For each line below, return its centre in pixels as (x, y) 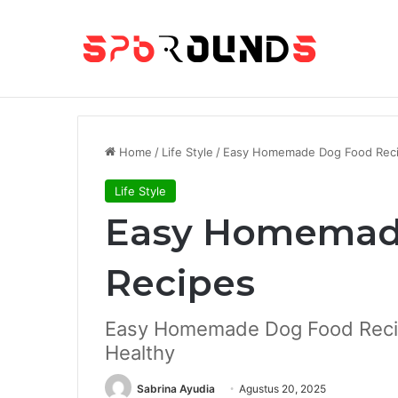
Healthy (140, 353)
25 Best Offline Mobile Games (263, 70)
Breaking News (124, 70)
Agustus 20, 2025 (283, 389)
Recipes (180, 283)
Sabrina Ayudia (176, 389)
